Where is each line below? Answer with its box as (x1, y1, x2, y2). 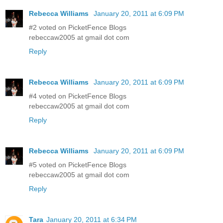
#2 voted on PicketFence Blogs (29, 23, 126, 31)
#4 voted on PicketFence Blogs (29, 92, 126, 100)
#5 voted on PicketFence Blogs (29, 160, 126, 169)
